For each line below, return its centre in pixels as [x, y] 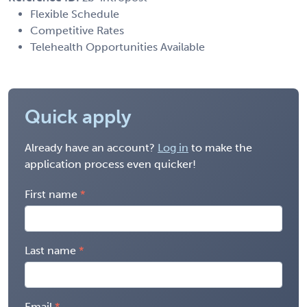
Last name [50, 250]
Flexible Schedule [75, 14]
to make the [220, 147]
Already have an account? [91, 147]
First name [51, 194]
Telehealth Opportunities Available [118, 47]
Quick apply [78, 116]
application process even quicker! [110, 164]
